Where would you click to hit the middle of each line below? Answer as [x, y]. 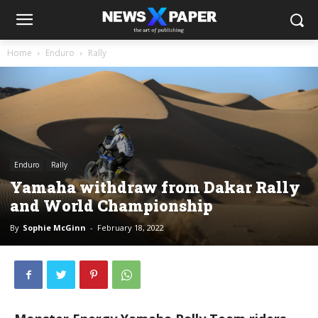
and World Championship [111, 206]
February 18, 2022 [131, 228]
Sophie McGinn [54, 228]
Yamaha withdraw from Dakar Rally [155, 187]
